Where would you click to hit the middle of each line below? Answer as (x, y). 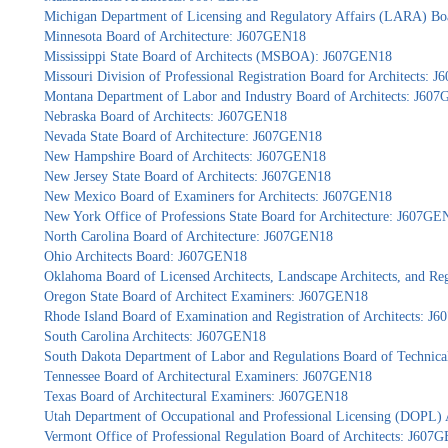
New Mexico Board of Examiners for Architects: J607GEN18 (217, 196)
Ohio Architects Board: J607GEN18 (145, 256)
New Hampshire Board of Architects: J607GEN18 (184, 156)
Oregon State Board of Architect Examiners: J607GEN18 (205, 296)
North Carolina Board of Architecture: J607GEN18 (188, 236)
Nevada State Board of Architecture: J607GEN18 (182, 136)
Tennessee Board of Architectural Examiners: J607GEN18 (207, 376)
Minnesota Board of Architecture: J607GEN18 (174, 36)
